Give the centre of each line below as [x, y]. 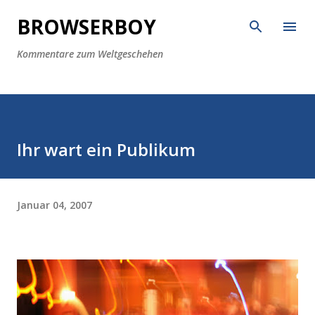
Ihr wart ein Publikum [106, 149]
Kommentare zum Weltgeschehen [90, 54]
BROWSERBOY [86, 27]
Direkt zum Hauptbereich [157, 18]
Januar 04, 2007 [54, 205]
